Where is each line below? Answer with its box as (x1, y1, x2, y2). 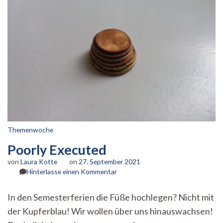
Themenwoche (7, 125, 53, 134)
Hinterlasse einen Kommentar (26, 167, 117, 176)
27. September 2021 (79, 157, 140, 166)
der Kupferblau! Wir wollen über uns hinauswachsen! (7, 206, 213, 217)
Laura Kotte (20, 157, 57, 166)
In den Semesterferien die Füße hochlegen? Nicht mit (7, 192, 214, 203)
